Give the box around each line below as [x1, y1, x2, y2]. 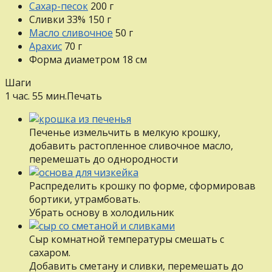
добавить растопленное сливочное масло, [29, 138, 233, 152]
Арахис [29, 39, 62, 53]
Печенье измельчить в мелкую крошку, [29, 125, 220, 139]
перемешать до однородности [29, 152, 178, 166]
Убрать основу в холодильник [29, 205, 174, 219]
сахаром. [29, 245, 70, 259]
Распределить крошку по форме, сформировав [29, 178, 256, 192]
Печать [67, 89, 102, 103]
